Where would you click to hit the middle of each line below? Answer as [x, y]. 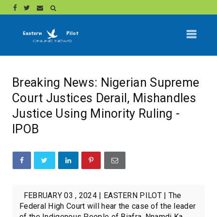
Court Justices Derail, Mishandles [104, 98]
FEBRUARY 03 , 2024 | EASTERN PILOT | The [101, 195]
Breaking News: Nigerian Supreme [106, 82]
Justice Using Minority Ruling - [96, 113]
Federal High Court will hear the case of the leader [108, 206]
